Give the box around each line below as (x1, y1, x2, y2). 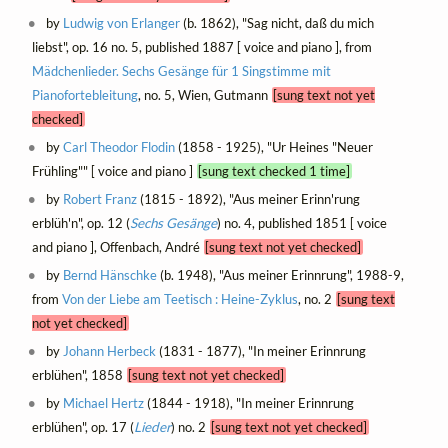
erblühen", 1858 (31, 367, 127, 384)
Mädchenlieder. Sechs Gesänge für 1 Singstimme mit (31, 62, 331, 79)
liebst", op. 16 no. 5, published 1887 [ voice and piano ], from (31, 38, 372, 55)
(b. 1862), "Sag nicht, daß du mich (180, 14, 375, 31)
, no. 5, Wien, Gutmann (137, 86, 272, 103)
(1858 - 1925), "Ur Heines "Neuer (175, 139, 374, 156)
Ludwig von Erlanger (63, 14, 181, 31)
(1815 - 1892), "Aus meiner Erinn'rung (137, 191, 361, 208)
